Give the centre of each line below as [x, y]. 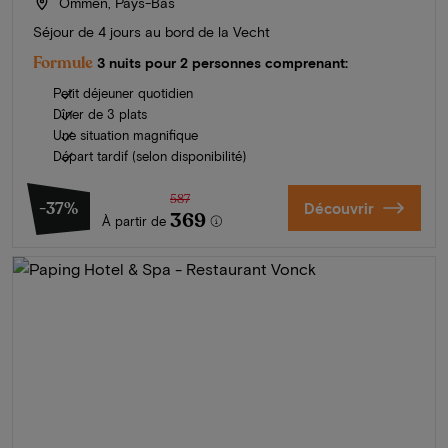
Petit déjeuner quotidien [123, 92]
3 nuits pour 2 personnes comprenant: [222, 62]
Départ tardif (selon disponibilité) [149, 155]
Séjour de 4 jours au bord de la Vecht [151, 31]
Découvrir [338, 207]
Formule [63, 62]
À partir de [134, 220]
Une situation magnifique [125, 134]
